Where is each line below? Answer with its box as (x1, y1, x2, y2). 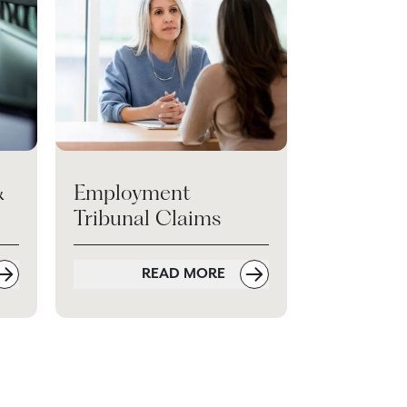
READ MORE (142, 264, 229, 283)
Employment (74, 180, 191, 205)
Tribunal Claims (74, 205, 221, 231)
